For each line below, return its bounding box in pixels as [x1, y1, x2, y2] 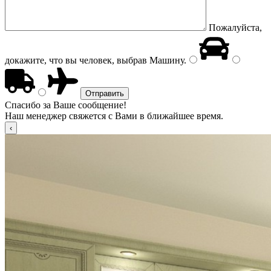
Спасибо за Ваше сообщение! [5, 100, 126, 110]
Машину [147, 55, 184, 65]
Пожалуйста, [209, 22, 262, 33]
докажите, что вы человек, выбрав [5, 55, 147, 65]
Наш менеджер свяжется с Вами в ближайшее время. [5, 111, 223, 121]
